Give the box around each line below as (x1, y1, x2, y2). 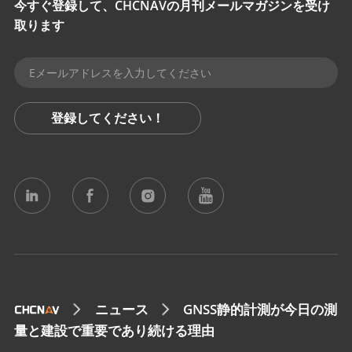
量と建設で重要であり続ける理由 (14, 321, 215, 340)
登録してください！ (51, 109, 165, 127)
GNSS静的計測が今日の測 (183, 299, 338, 318)
